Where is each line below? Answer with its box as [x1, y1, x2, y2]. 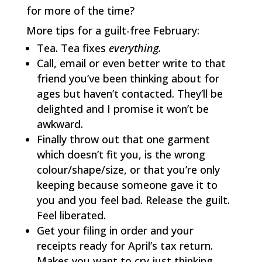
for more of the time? [26, 4, 135, 18]
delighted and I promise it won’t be [36, 102, 209, 116]
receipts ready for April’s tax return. [36, 239, 213, 253]
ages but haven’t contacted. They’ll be [36, 87, 223, 101]
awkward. [36, 117, 83, 131]
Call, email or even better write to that [36, 56, 226, 70]
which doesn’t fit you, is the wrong [36, 147, 205, 161]
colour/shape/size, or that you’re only [36, 163, 220, 177]
